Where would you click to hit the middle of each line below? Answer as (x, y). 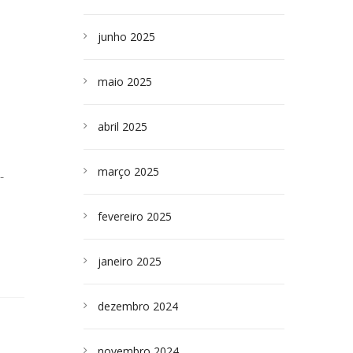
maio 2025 (125, 82)
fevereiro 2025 (135, 216)
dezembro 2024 (138, 306)
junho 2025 (126, 37)
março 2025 (128, 171)
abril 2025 (123, 126)
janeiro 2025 (130, 261)
